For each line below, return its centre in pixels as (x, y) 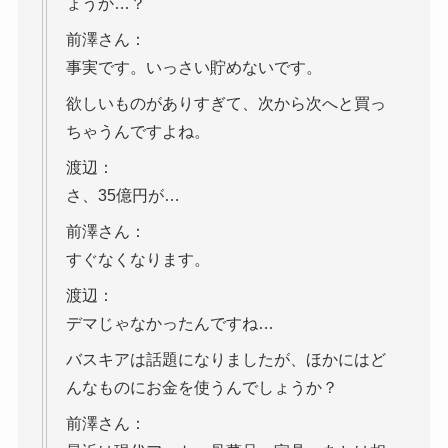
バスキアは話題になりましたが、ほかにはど (225, 360)
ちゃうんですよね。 (137, 132)
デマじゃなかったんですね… (169, 324)
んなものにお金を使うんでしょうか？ (201, 388)
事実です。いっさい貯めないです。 (193, 68)
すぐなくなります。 (137, 260)
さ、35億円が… (122, 196)
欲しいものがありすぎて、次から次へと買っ (225, 104)
